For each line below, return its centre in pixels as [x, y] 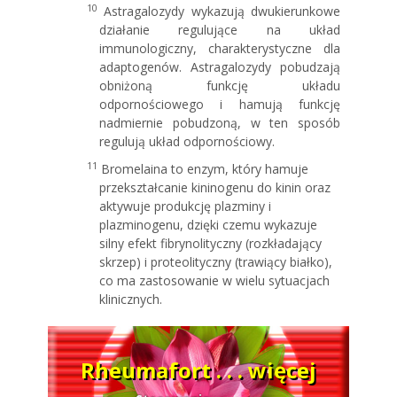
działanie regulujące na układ [220, 29]
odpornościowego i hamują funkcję [220, 104]
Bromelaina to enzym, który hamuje [203, 168]
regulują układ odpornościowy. [187, 141]
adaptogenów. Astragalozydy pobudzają [220, 66]
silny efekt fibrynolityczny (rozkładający [210, 243]
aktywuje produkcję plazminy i [185, 206]
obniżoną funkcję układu [220, 85]
